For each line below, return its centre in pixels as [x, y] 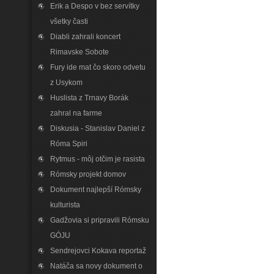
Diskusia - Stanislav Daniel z [98, 128]
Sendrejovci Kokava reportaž [98, 251]
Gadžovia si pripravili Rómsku [100, 220]
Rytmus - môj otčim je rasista [98, 159]
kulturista [65, 205]
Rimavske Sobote [80, 52]
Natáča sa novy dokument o [96, 266]
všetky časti [69, 21]
